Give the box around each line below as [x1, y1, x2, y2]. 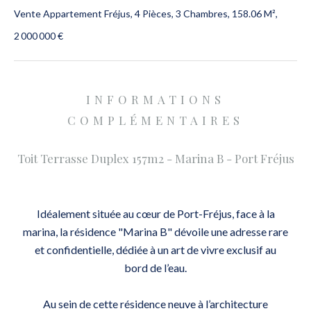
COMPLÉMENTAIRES [67, 112, 244, 128]
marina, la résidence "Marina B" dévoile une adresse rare [23, 225, 288, 238]
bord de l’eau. [124, 261, 187, 274]
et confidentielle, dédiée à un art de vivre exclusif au [35, 243, 276, 256]
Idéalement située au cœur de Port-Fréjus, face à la [36, 207, 275, 220]
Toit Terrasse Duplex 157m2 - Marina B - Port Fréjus [17, 151, 294, 166]
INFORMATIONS [86, 92, 225, 107]
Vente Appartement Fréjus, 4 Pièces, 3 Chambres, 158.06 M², [14, 8, 278, 19]
